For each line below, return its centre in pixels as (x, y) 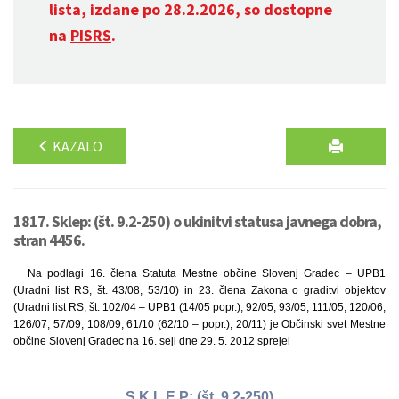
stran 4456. (49, 240)
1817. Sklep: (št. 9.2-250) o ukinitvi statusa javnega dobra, (197, 221)
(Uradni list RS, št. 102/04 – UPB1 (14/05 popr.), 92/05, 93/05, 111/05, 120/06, (199, 307)
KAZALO (76, 146)
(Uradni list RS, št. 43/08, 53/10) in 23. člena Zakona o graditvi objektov (199, 290)
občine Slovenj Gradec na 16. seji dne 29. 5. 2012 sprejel (152, 341)
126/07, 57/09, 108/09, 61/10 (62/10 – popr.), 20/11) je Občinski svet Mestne (199, 324)
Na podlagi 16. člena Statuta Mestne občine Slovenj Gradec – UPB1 (207, 273)
